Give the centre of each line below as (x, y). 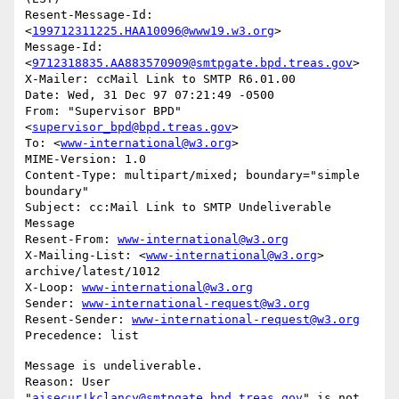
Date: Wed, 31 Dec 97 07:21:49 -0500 (150, 95)
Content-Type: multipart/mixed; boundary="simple (192, 175)
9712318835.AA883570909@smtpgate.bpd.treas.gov (192, 63)
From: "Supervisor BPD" (103, 111)
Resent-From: (71, 240)
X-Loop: (53, 288)
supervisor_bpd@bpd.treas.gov (132, 127)
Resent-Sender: (78, 320)
